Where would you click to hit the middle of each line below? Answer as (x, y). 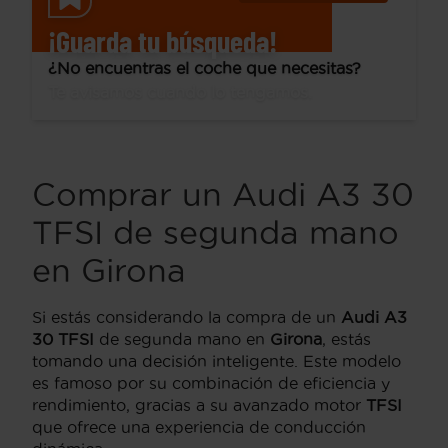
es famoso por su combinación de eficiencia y (211, 383)
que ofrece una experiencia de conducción (199, 427)
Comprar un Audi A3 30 (223, 194)
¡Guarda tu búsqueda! (162, 41)
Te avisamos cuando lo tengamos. (180, 92)
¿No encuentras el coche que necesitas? (204, 68)
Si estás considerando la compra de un (186, 317)
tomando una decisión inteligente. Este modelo (216, 361)
